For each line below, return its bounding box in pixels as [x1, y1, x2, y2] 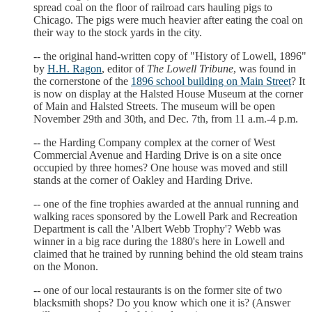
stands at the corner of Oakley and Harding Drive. [33, 173, 253, 186]
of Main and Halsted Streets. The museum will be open [33, 100, 275, 112]
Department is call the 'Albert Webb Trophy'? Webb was [33, 222, 281, 235]
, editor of [102, 62, 147, 75]
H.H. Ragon [47, 62, 102, 75]
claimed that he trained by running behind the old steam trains [33, 247, 303, 260]
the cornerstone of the [33, 75, 131, 87]
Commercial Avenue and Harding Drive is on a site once [33, 148, 281, 161]
